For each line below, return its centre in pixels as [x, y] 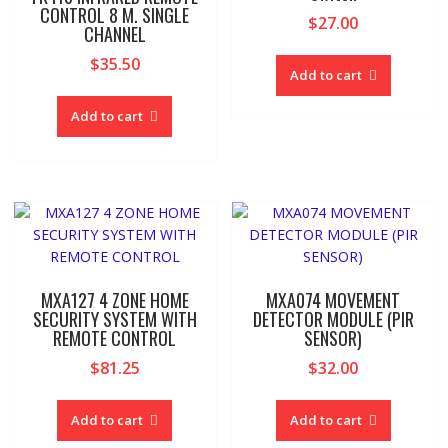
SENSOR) [333, 337]
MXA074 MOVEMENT [333, 299]
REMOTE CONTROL [115, 337]
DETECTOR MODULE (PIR [333, 318]
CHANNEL [114, 33]
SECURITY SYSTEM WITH [114, 318]
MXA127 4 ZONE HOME [114, 299]
